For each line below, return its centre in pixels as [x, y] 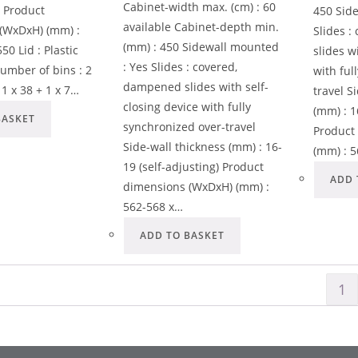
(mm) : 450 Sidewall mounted [201, 46]
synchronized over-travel [190, 126]
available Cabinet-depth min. [201, 26]
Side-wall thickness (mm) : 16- [203, 146]
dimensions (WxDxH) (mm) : [197, 186]
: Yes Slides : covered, [181, 66]
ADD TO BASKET [183, 235]
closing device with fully [187, 106]
